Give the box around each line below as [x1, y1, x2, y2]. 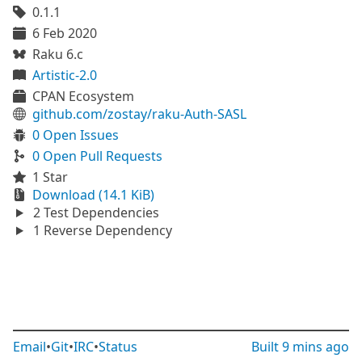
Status [99, 338, 137, 356]
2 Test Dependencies [29, 204, 159, 221]
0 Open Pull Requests [32, 147, 162, 165]
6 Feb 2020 [32, 24, 97, 42]
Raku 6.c [32, 45, 83, 63]
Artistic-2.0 [32, 66, 97, 84]
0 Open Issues [32, 126, 119, 144]
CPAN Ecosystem [32, 87, 134, 105]
